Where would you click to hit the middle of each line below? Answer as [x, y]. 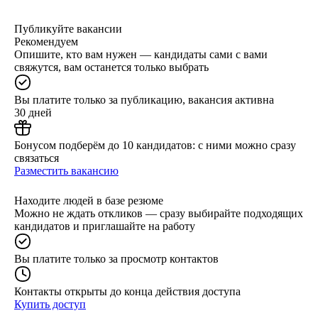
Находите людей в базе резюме [89, 200]
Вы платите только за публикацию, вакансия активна [144, 99]
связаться [37, 158]
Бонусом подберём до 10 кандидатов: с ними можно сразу [155, 145]
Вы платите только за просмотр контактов [116, 258]
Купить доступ [50, 304]
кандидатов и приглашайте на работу [105, 226]
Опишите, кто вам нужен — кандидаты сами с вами [141, 54]
